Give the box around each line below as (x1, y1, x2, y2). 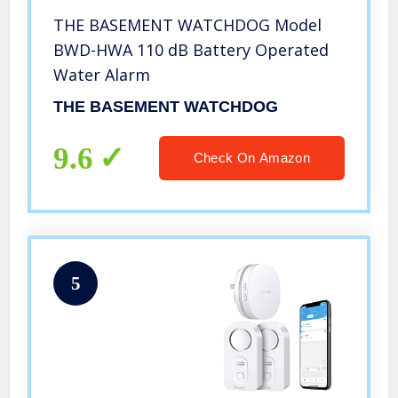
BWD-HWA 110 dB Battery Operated (53, 39, 330, 61)
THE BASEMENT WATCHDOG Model (53, 14, 322, 36)
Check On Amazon (193, 150, 310, 166)
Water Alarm (53, 64, 151, 86)
